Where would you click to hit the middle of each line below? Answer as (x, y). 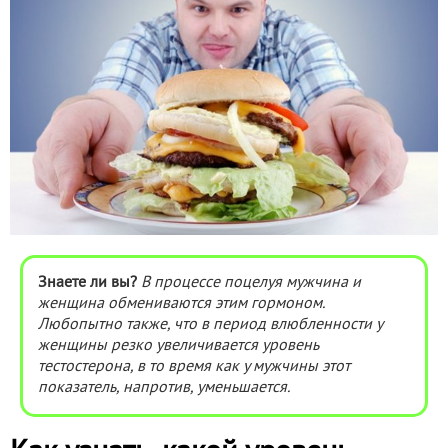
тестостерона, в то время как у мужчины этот (194, 367)
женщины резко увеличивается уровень (178, 346)
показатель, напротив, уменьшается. (164, 388)
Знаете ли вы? (87, 283)
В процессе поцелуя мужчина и (251, 283)
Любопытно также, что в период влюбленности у (210, 325)
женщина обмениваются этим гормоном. (181, 304)
